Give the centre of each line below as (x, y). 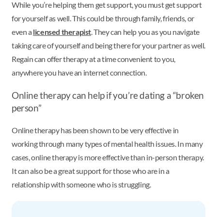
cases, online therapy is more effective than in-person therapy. (108, 157)
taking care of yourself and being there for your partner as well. (109, 46)
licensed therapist (62, 32)
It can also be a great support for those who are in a (91, 170)
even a (23, 32)
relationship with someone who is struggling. (81, 184)
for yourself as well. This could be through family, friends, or (103, 18)
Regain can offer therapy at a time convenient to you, (93, 59)
